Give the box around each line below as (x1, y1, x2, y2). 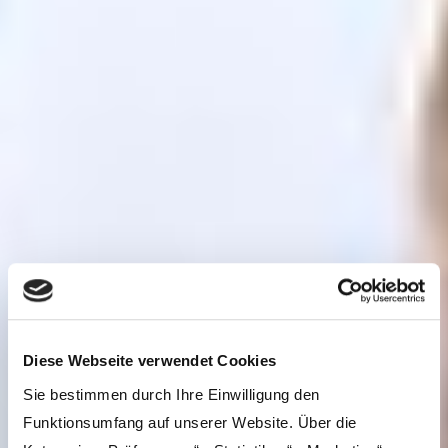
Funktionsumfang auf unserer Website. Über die (23, 413, 357, 431)
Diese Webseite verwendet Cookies (23, 352, 276, 370)
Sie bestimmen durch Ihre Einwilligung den (23, 385, 320, 403)
